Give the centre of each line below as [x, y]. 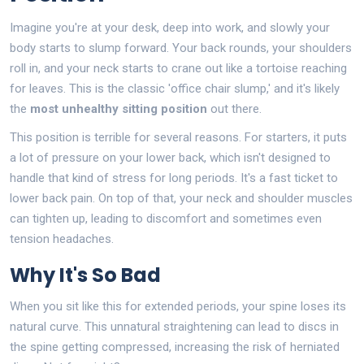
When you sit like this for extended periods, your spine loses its [178, 306]
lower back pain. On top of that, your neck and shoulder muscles [181, 198]
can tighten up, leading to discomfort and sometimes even [166, 218]
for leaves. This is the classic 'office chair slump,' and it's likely [175, 88]
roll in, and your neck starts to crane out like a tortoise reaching [178, 68]
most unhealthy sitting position [119, 108]
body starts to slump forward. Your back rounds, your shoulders [181, 48]
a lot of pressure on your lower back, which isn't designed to [170, 157]
